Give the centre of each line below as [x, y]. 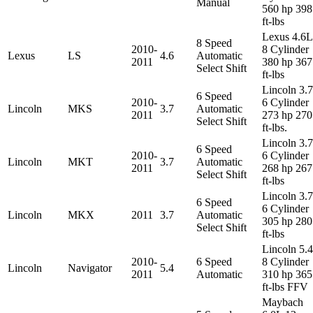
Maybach [283, 302]
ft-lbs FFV [285, 286]
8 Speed [214, 43]
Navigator [90, 268]
